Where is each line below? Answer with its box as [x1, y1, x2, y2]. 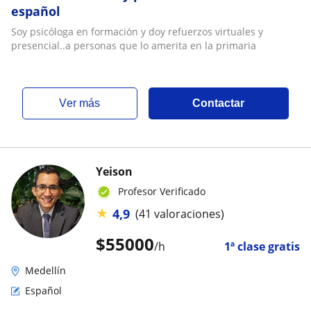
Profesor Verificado [118, 184, 205, 198]
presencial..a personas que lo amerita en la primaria [11, 38, 256, 52]
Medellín [25, 263, 66, 277]
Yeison [96, 163, 133, 179]
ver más [67, 96, 101, 109]
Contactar [192, 96, 245, 109]
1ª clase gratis [224, 238, 300, 254]
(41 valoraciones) [135, 206, 224, 221]
